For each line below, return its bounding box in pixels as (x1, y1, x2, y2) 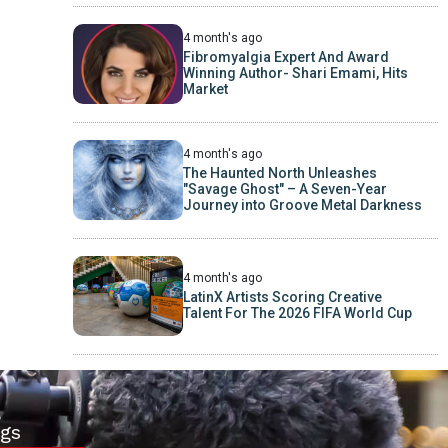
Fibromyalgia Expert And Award (182, 48, 389, 65)
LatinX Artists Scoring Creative (182, 288, 382, 305)
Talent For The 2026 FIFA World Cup (182, 304, 412, 321)
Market (182, 80, 228, 97)
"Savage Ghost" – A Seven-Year (182, 180, 387, 197)
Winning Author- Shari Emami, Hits (182, 64, 408, 81)
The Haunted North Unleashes (182, 164, 377, 181)
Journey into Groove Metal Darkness (182, 196, 422, 213)
